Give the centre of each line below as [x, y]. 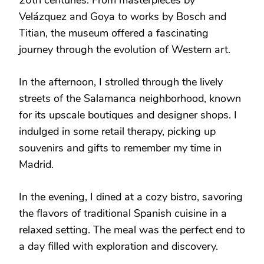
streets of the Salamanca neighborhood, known [130, 98]
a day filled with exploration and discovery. [118, 246]
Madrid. [36, 164]
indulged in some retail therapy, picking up [117, 131]
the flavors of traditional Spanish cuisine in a [123, 213]
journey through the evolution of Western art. [125, 49]
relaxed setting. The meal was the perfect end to [132, 230]
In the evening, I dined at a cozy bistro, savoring [131, 197]
